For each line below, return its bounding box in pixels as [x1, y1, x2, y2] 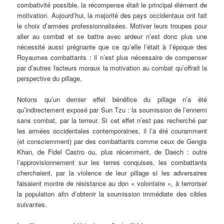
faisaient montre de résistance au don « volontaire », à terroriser [17, 178, 207, 188]
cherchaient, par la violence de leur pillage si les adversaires [17, 167, 207, 177]
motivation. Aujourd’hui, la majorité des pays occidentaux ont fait [17, 10, 207, 20]
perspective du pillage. [17, 73, 82, 83]
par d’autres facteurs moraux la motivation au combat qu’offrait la [17, 62, 207, 72]
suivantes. [17, 199, 47, 209]
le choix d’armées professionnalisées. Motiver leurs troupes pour [17, 20, 207, 30]
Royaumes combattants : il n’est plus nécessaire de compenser [17, 52, 207, 62]
